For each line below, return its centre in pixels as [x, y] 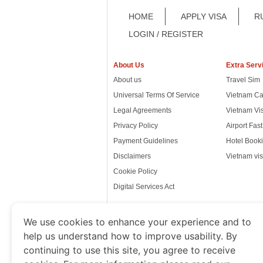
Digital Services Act [144, 187]
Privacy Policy [136, 126]
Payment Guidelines [146, 141]
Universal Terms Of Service [156, 95]
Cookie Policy [135, 172]
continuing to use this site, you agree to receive [129, 250]
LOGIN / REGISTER [166, 34]
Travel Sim [243, 80]
